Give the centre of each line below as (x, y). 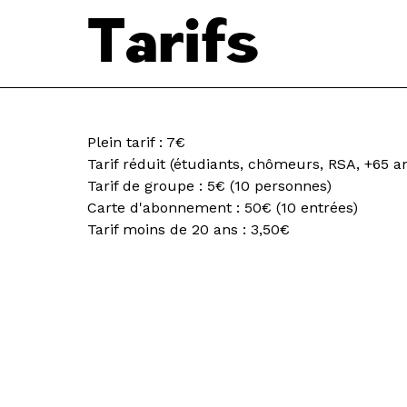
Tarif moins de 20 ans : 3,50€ (189, 229)
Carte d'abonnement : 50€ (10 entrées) (223, 207)
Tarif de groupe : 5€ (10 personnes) (209, 185)
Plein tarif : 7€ (136, 142)
